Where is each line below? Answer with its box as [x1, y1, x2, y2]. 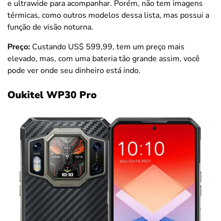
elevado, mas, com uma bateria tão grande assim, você [7, 53, 200, 64]
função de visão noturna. [7, 22, 93, 33]
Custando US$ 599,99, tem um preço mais [30, 41, 184, 52]
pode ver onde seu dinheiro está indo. [7, 65, 141, 76]
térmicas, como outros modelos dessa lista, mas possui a [7, 10, 209, 21]
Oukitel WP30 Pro [7, 88, 97, 102]
